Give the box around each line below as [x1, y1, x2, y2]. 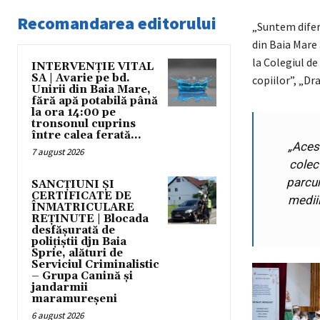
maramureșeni [31, 291, 117, 306]
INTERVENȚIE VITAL [31, 59, 154, 74]
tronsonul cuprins [31, 116, 136, 131]
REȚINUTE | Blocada [31, 211, 149, 226]
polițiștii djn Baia [31, 234, 126, 249]
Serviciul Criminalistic [31, 257, 159, 271]
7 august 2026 [31, 145, 84, 158]
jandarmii [31, 280, 88, 294]
